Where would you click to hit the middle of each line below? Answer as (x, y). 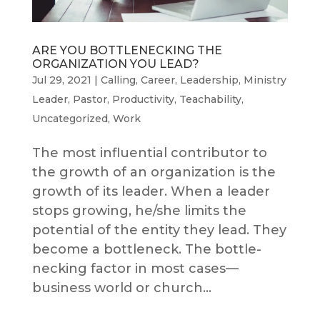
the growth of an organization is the (154, 172)
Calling (118, 80)
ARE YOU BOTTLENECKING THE (127, 51)
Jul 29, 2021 (61, 80)
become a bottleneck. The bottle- (146, 250)
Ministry (265, 80)
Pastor (90, 100)
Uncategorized (70, 119)
